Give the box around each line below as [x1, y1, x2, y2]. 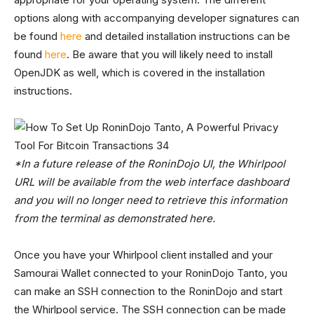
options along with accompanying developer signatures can [14, 11, 299, 25]
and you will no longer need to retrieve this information [14, 193, 287, 207]
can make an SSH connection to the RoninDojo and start [14, 285, 282, 298]
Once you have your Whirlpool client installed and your [14, 248, 273, 261]
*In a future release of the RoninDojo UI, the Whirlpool [14, 157, 285, 170]
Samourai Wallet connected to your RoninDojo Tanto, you [14, 266, 287, 280]
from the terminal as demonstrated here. [14, 212, 215, 225]
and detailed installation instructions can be [82, 29, 290, 43]
